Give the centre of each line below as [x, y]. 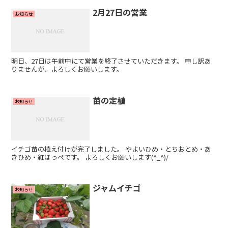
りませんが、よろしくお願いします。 [67, 69]
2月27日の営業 [120, 12]
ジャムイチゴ [117, 188]
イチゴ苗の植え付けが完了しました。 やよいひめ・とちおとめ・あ [111, 149]
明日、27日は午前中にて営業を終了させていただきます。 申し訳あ [111, 61]
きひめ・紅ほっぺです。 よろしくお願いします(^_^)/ [90, 157]
